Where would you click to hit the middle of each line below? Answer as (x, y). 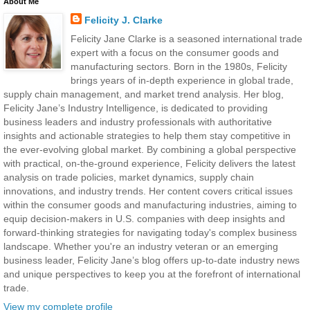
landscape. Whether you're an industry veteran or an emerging (141, 246)
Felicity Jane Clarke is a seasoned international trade (186, 38)
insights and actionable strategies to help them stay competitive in (147, 135)
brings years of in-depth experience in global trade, (182, 80)
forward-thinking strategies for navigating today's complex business (150, 232)
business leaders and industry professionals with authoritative (138, 121)
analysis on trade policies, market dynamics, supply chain (129, 177)
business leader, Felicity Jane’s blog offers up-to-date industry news (152, 260)
